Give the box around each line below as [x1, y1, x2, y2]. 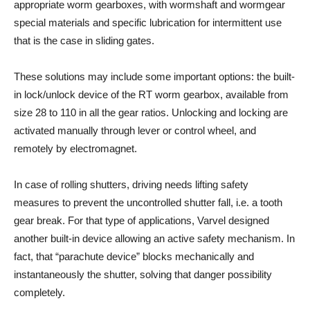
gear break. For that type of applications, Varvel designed [14, 215, 269, 227]
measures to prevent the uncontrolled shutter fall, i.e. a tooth [14, 197, 282, 209]
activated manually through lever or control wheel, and [14, 125, 256, 137]
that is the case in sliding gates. [14, 35, 154, 47]
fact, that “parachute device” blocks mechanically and [14, 250, 254, 263]
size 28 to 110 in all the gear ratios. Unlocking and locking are [14, 107, 288, 119]
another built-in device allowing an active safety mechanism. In [14, 232, 295, 245]
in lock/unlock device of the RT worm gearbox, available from [14, 89, 289, 101]
